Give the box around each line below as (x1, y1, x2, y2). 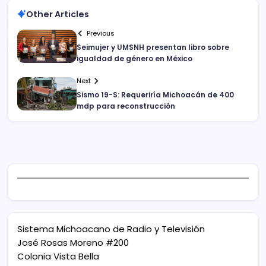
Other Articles (26, 8, 89, 20)
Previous (87, 28, 115, 39)
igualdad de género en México (77, 53, 192, 64)
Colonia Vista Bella (17, 250, 99, 263)
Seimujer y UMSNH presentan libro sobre (77, 42, 229, 53)
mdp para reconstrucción (77, 101, 175, 112)
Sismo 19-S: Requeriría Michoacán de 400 (77, 90, 234, 100)
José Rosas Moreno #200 (17, 236, 129, 249)
